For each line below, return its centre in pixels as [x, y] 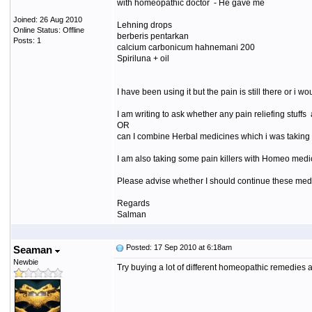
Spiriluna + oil [143, 58]
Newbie [25, 262]
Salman [133, 214]
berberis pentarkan [153, 36]
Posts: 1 [27, 40]
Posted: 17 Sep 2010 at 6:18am [178, 247]
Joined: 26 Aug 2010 [47, 19]
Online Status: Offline [48, 30]
